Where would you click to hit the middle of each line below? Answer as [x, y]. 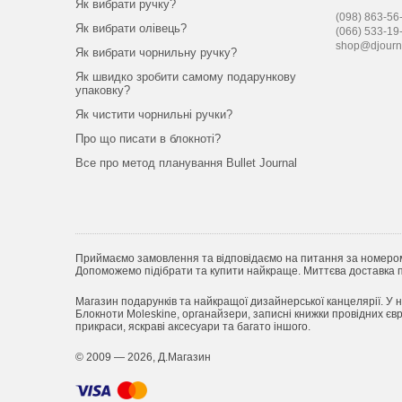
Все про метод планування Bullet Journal [186, 163]
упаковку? [102, 90]
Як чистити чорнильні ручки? [153, 114]
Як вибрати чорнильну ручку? [156, 52]
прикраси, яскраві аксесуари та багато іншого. [192, 327]
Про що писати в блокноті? [148, 139]
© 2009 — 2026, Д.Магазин [143, 357]
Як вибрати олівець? [131, 28]
